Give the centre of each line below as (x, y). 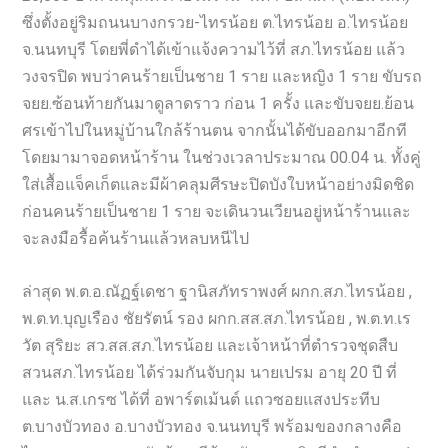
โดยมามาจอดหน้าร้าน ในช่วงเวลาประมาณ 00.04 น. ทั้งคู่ (222, 157)
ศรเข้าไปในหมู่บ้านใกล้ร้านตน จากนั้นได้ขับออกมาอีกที (215, 130)
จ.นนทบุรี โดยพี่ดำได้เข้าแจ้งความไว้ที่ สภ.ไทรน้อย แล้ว (214, 49)
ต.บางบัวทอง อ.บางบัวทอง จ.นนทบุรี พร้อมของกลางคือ (212, 426)
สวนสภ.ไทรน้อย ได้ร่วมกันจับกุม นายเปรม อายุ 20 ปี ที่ (210, 372)
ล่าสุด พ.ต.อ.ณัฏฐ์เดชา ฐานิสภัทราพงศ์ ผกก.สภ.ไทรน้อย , (217, 291)
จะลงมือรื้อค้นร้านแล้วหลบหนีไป (136, 238)
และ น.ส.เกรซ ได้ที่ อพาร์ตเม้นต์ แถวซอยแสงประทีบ (201, 399)
